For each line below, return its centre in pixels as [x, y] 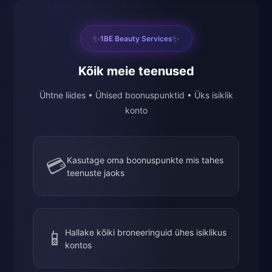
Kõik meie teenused [136, 71]
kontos [78, 245]
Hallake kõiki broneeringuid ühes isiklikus [146, 232]
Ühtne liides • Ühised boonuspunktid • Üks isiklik [136, 95]
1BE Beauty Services [136, 39]
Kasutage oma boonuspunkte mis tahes [145, 160]
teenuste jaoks [96, 172]
